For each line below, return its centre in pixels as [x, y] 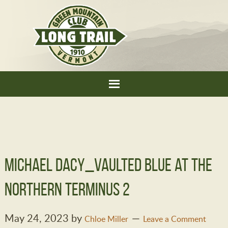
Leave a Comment [174, 219]
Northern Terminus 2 [67, 189]
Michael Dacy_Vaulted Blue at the [108, 165]
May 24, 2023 [36, 218]
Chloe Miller [106, 219]
